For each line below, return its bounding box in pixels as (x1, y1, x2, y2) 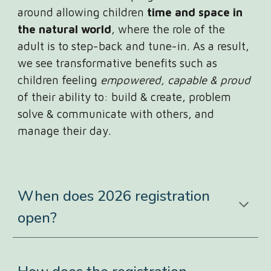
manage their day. (18, 124, 115, 137)
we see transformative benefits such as (18, 56, 218, 70)
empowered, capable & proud (100, 73, 251, 87)
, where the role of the (111, 22, 226, 36)
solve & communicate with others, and (18, 107, 215, 120)
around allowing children (18, 5, 148, 19)
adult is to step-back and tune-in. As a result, (18, 39, 250, 53)
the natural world (18, 22, 112, 36)
